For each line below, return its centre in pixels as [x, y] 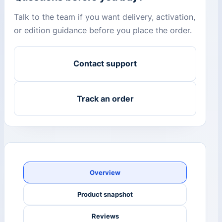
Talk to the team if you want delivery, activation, [105, 17]
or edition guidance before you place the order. [103, 30]
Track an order [105, 99]
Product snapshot [105, 194]
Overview [105, 172]
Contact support [105, 64]
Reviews [105, 216]
